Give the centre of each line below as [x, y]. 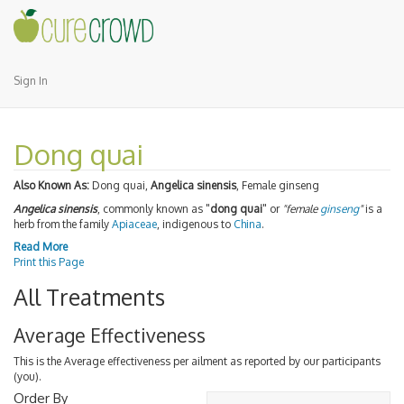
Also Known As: [51, 185]
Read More [41, 247]
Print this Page [49, 262]
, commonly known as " [154, 208]
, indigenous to [195, 224]
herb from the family [63, 224]
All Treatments [89, 297]
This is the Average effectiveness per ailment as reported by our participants [197, 361]
